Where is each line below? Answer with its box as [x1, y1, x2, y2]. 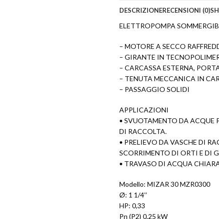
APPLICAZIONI [119, 106, 169, 114]
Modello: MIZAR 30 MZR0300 [119, 180, 210, 189]
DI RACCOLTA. [119, 127, 167, 136]
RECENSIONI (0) [162, 6, 210, 15]
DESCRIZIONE [119, 6, 162, 15]
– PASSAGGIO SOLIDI [119, 85, 190, 94]
